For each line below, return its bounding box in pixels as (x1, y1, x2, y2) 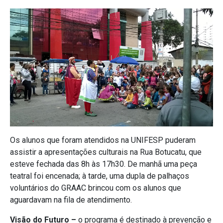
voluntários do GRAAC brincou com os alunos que (10, 183, 181, 193)
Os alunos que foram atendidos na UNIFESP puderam (10, 135, 196, 145)
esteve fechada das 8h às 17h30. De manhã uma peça (10, 159, 197, 169)
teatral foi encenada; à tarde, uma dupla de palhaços (10, 171, 189, 181)
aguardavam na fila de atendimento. (10, 195, 132, 205)
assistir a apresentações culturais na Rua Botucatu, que (10, 147, 202, 157)
